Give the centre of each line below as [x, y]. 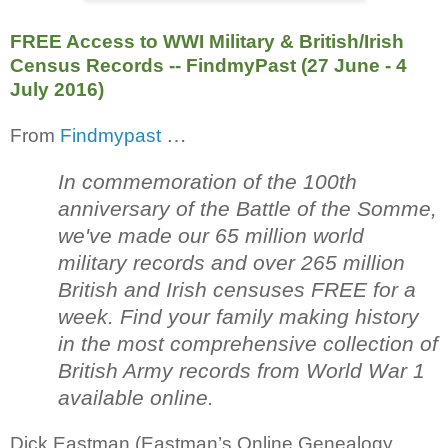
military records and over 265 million [231, 262]
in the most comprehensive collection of [248, 343]
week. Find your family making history [238, 316]
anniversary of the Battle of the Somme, [247, 208]
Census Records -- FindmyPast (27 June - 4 [208, 65]
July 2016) [57, 89]
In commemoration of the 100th [207, 181]
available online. [136, 397]
